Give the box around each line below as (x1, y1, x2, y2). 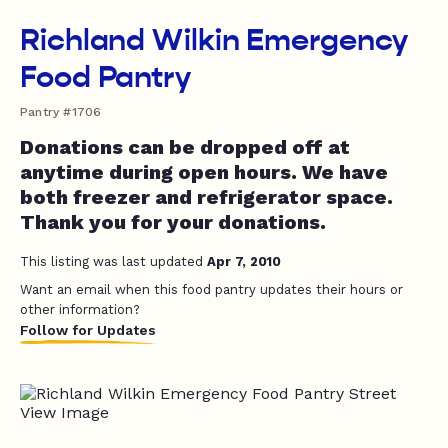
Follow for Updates (20, 322, 156, 338)
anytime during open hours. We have (20, 160, 388, 184)
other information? (20, 302, 140, 317)
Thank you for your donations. (20, 210, 326, 234)
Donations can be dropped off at (20, 135, 350, 159)
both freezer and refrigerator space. (20, 185, 393, 209)
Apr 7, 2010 (207, 254, 281, 269)
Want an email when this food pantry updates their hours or (20, 282, 403, 297)
